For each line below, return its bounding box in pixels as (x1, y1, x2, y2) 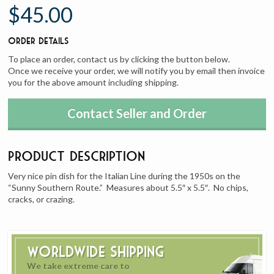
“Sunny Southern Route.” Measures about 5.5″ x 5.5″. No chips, (8, 182, 249, 193)
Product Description (8, 149, 146, 163)
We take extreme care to (27, 260, 130, 271)
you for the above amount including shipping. (8, 76, 179, 87)
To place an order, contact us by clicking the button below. (8, 53, 231, 64)
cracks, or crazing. (8, 194, 75, 204)
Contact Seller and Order (67, 106, 207, 120)
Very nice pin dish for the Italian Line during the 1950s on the (8, 171, 241, 181)
